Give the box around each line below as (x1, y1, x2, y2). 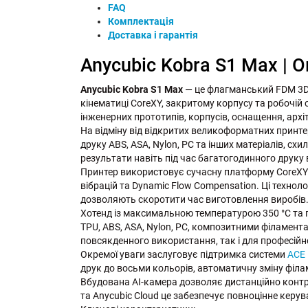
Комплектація (108, 15, 174, 27)
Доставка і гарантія (108, 29, 198, 41)
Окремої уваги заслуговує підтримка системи (80, 248, 287, 260)
